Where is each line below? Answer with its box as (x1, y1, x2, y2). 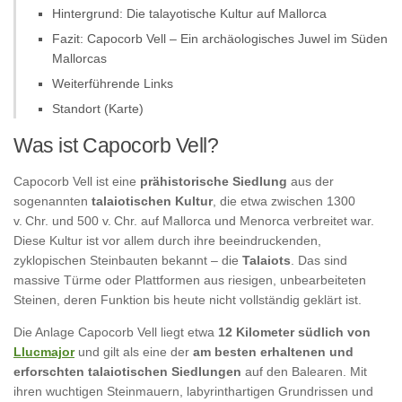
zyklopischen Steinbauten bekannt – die (13, 252, 242, 267)
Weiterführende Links (52, 75, 173, 91)
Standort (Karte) (52, 100, 144, 116)
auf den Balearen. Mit (241, 363, 367, 379)
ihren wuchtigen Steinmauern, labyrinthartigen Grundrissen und (13, 383, 373, 398)
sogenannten (13, 193, 92, 208)
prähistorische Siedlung (140, 173, 287, 188)
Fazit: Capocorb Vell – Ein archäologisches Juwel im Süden (52, 31, 388, 46)
